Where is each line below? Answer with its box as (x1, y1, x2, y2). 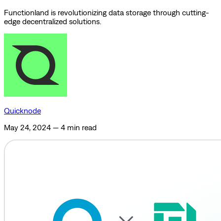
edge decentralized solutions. (4, 17, 101, 26)
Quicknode (4, 106, 41, 115)
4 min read (61, 123, 97, 132)
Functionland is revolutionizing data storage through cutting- (4, 8, 209, 17)
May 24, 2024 (4, 123, 51, 132)
